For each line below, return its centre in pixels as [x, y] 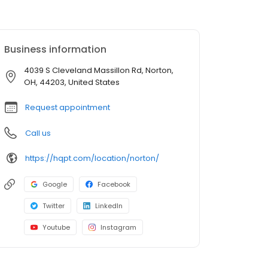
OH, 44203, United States [72, 83]
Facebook [114, 185]
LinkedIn [109, 206]
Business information [55, 50]
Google [55, 185]
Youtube [56, 228]
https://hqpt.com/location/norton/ [92, 158]
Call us [38, 133]
